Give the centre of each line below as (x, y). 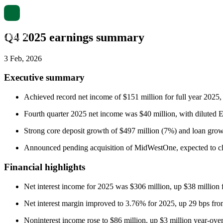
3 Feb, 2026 (23, 58)
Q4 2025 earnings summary (74, 37)
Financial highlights (45, 167)
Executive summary (44, 78)
